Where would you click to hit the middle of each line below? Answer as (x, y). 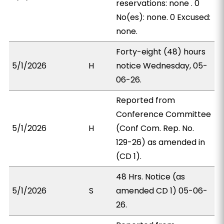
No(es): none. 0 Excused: (163, 17)
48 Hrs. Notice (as (151, 177)
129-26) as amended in (161, 142)
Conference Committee (164, 114)
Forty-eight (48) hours (161, 52)
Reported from (146, 100)
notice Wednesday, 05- (162, 66)
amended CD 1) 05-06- (162, 191)
